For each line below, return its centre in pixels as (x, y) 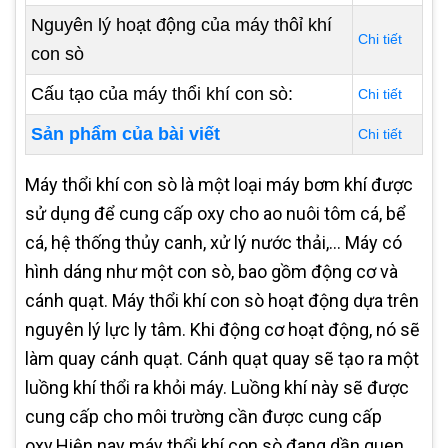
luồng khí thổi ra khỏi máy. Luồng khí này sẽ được (217, 387)
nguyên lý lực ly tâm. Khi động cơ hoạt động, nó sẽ (222, 329)
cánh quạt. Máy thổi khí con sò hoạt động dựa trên (222, 300)
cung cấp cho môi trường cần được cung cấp (203, 416)
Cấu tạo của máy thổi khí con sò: (162, 94)
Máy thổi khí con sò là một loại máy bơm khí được (219, 184)
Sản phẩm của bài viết (125, 134)
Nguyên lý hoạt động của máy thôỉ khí (181, 25)
